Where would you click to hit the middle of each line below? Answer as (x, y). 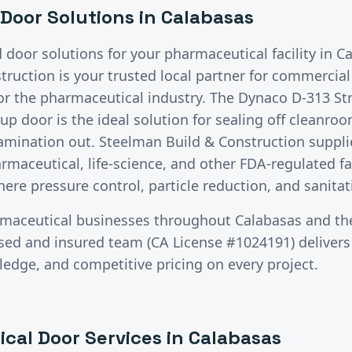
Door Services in (111, 337)
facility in (302, 53)
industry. (177, 97)
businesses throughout (154, 220)
